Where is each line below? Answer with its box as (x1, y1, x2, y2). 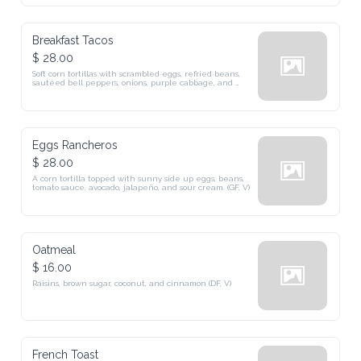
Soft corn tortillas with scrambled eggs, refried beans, (32, 69, 241, 78)
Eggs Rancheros (32, 139, 118, 151)
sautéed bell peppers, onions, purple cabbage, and (32, 78, 234, 87)
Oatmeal (32, 243, 77, 256)
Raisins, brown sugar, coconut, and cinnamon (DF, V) (32, 279, 232, 288)
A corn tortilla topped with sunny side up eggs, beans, (32, 174, 245, 183)
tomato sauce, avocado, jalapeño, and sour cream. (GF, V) (32, 183, 251, 192)
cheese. (32, 87, 64, 96)
